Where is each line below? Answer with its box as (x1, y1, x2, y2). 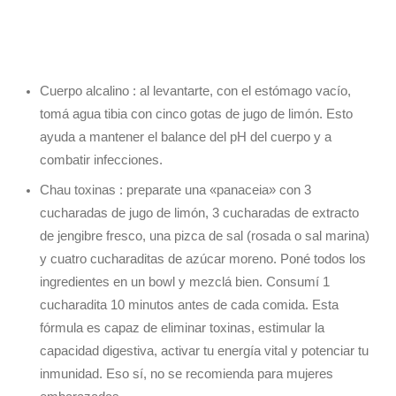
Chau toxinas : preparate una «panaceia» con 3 (40, 182, 311, 197)
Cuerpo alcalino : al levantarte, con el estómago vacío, (40, 84, 351, 99)
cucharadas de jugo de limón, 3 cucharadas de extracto (40, 205, 359, 220)
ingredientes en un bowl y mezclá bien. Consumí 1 (40, 274, 330, 289)
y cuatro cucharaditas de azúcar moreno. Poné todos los (40, 251, 366, 266)
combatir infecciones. (40, 153, 163, 168)
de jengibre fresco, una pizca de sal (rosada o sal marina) (40, 228, 369, 243)
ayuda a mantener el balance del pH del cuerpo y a (40, 130, 331, 145)
